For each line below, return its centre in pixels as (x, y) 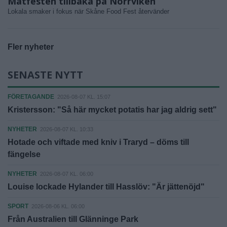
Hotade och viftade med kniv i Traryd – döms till (98, 142)
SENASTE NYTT (45, 75)
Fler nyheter (31, 47)
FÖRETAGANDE (31, 97)
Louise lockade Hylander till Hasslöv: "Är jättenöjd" (106, 187)
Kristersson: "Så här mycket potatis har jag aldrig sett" (112, 110)
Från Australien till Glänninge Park (73, 219)
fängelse (24, 155)
